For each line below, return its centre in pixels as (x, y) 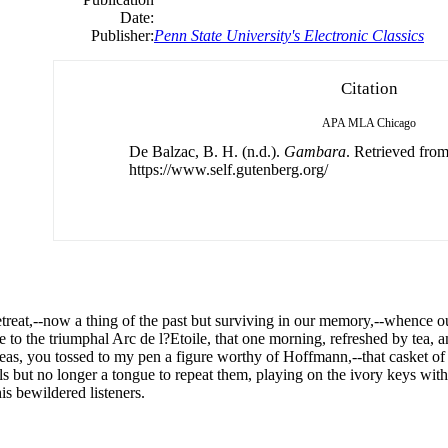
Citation (369, 88)
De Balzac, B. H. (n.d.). (206, 151)
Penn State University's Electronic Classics (289, 35)
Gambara (315, 151)
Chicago (396, 122)
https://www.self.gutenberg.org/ (228, 169)
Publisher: (122, 35)
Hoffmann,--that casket (355, 356)
